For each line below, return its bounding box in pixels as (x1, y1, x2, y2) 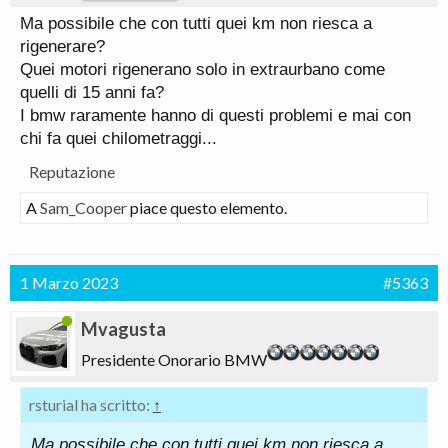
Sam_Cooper (40, 198, 127, 217)
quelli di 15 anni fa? (20, 83, 164, 102)
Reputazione (29, 162, 115, 181)
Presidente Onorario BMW (81, 350, 267, 369)
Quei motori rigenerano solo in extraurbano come (20, 60, 385, 79)
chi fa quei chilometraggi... (20, 129, 217, 148)
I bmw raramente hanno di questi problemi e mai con (20, 106, 411, 125)
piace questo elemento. (127, 198, 287, 217)
